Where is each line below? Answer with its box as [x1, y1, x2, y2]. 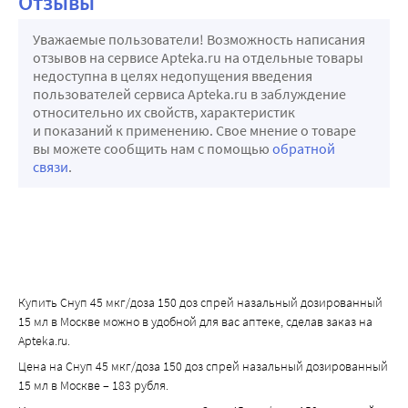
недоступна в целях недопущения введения [33, 66, 312, 86]
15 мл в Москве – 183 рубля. [18, 377, 168, 394]
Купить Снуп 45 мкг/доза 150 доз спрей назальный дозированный [18, 294, 382, 311]
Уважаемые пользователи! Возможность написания [33, 30, 365, 49]
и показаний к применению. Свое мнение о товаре [33, 121, 356, 140]
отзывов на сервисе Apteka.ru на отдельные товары [33, 48, 363, 67]
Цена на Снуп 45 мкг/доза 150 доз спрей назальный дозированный [18, 358, 388, 375]
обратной [272, 139, 335, 158]
